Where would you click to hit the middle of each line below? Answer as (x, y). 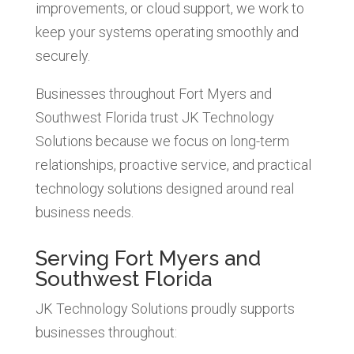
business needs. (84, 212)
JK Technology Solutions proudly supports (165, 308)
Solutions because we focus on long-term (162, 141)
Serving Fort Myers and (148, 258)
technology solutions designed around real (164, 188)
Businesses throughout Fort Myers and (153, 93)
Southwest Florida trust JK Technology (154, 117)
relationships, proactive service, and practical (173, 164)
